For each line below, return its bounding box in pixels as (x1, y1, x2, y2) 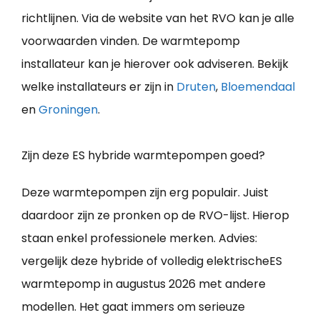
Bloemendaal (221, 78, 295, 95)
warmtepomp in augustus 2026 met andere (21, 275, 266, 292)
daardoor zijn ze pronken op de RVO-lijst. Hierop (21, 206, 289, 224)
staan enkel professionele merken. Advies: (21, 229, 257, 246)
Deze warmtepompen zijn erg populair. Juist (21, 184, 269, 201)
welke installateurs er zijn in (21, 78, 176, 95)
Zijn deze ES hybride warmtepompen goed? (21, 146, 265, 164)
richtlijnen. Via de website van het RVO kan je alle (21, 9, 294, 26)
